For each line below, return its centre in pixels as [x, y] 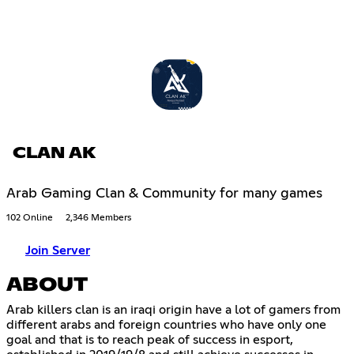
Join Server [58, 250]
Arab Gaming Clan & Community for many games [164, 193]
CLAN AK [54, 153]
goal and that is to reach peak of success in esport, [150, 339]
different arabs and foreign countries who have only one [166, 324]
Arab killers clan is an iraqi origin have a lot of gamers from [173, 309]
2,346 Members [98, 218]
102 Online [30, 218]
